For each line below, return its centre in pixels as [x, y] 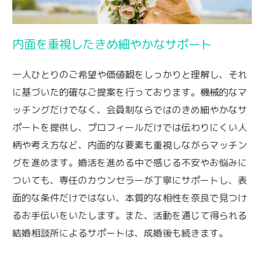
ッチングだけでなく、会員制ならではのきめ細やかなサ [129, 110]
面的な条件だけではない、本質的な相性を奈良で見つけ [129, 198]
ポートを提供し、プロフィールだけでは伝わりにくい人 [129, 127]
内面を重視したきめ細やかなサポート [112, 44]
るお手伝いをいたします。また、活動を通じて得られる [129, 215]
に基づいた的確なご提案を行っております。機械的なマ [129, 92]
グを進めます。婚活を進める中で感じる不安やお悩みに [129, 163]
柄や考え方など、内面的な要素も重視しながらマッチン [129, 145]
